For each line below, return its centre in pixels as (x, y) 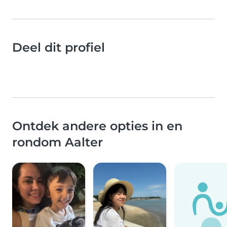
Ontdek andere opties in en (97, 126)
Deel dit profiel (59, 48)
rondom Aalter (58, 142)
